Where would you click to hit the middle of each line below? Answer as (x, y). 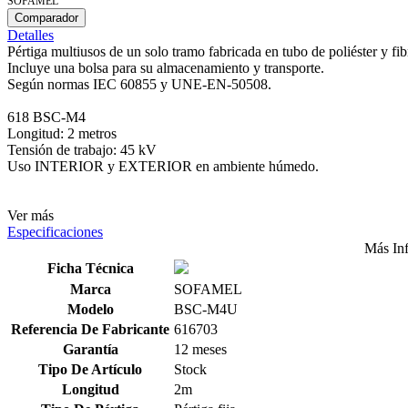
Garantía (90, 350)
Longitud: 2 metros (62, 134)
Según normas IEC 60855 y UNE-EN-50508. (139, 85)
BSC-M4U (206, 310)
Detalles (31, 36)
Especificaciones (55, 232)
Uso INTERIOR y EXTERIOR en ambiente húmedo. (163, 167)
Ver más (31, 216)
